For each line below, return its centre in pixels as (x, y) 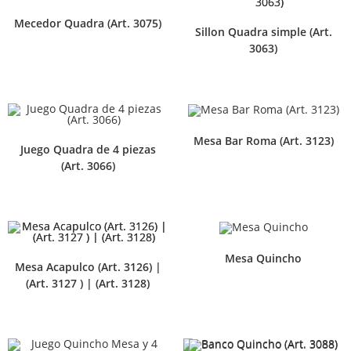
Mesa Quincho (263, 258)
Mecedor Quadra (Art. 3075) (88, 23)
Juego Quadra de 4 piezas (88, 150)
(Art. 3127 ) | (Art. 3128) (88, 284)
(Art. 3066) (88, 166)
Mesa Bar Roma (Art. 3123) (263, 140)
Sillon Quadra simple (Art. (263, 32)
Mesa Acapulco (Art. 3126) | (88, 267)
